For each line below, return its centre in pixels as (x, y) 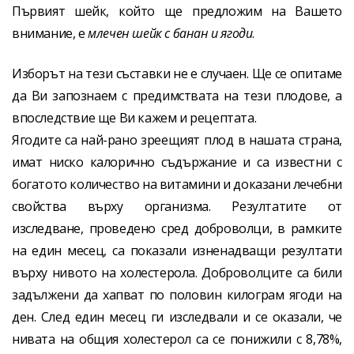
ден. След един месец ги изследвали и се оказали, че (177, 316)
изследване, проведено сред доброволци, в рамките (177, 228)
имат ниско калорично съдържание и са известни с (177, 162)
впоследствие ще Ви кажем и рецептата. (134, 117)
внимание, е (50, 34)
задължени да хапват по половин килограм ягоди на (177, 294)
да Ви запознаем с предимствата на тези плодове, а (177, 95)
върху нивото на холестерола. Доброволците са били (177, 272)
